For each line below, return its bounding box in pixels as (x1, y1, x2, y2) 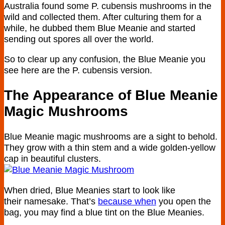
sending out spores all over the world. (4, 34, 154, 45)
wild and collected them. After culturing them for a (4, 12, 201, 23)
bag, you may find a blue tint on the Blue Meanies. (4, 206, 204, 217)
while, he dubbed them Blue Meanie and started (4, 23, 195, 34)
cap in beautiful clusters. (4, 153, 101, 164)
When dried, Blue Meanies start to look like (4, 184, 175, 195)
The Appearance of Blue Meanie (4, 87, 218, 103)
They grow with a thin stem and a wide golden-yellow (4, 142, 215, 153)
